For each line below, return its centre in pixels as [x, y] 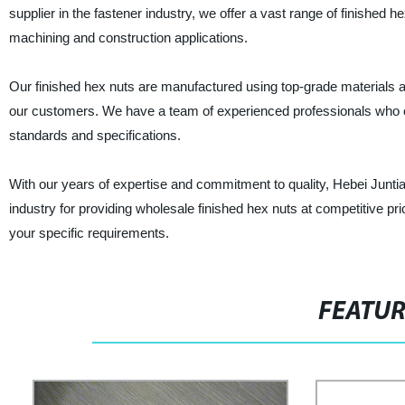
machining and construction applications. [128, 38]
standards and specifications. [94, 135]
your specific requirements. [89, 233]
